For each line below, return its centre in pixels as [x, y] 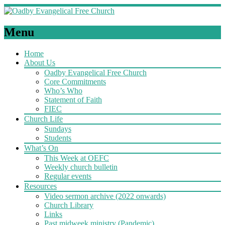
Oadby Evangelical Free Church [95, 72]
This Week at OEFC [77, 158]
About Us [40, 62]
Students [58, 138]
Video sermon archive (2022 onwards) [105, 196]
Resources [40, 186]
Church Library [69, 205]
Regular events [68, 176]
